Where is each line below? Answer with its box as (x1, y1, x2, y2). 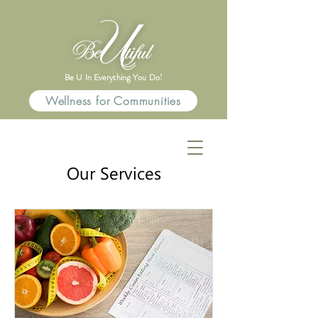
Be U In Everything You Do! (64, 71, 163, 84)
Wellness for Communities (45, 93, 182, 109)
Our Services (66, 161, 161, 184)
